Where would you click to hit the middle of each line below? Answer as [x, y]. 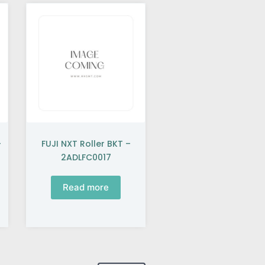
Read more [86, 188]
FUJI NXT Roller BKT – [86, 143]
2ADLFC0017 [86, 157]
